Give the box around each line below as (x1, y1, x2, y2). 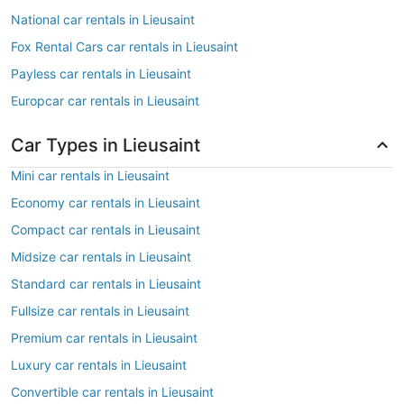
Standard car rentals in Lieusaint (11, 276, 201, 291)
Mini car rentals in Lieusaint (11, 168, 170, 183)
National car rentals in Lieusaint (11, 12, 195, 27)
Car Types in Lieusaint (11, 134, 200, 156)
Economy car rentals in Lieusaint (11, 195, 200, 210)
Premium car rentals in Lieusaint (11, 330, 197, 345)
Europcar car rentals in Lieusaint (11, 93, 199, 108)
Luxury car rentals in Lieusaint (11, 357, 187, 372)
